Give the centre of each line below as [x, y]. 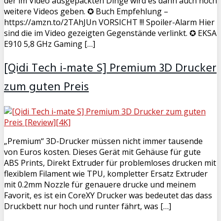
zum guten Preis [46, 87]
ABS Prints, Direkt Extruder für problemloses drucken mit [110, 163]
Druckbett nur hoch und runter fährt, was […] [88, 206]
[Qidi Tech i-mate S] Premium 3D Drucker [110, 68]
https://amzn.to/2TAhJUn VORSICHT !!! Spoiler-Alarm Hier [109, 22]
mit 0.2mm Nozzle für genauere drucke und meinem [100, 185]
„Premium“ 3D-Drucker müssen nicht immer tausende [103, 141]
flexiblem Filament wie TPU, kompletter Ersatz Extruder [106, 174]
